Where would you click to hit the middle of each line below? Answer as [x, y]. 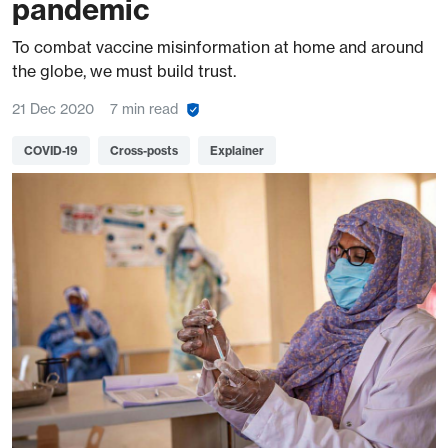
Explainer [237, 150]
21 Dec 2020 [53, 109]
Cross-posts [144, 150]
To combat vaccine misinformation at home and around [218, 47]
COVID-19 [51, 150]
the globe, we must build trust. [124, 71]
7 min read [144, 109]
